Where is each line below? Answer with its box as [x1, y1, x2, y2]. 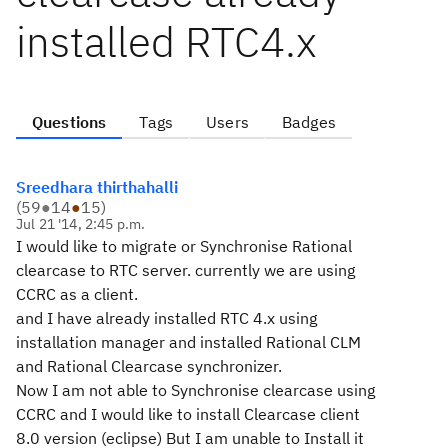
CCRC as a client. [16, 284, 138, 304]
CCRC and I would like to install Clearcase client [16, 404, 360, 424]
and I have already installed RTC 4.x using [16, 308, 317, 328]
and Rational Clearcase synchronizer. [16, 356, 282, 376]
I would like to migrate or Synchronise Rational [16, 236, 356, 256]
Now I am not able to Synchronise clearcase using [16, 380, 375, 400]
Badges [281, 112, 336, 132]
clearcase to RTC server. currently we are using [16, 260, 355, 280]
